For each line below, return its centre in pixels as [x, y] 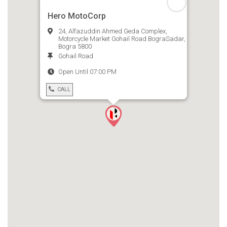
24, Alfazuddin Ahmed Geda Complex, [113, 31]
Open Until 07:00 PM [87, 71]
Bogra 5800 [75, 46]
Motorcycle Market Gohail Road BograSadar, [122, 39]
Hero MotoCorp [77, 16]
